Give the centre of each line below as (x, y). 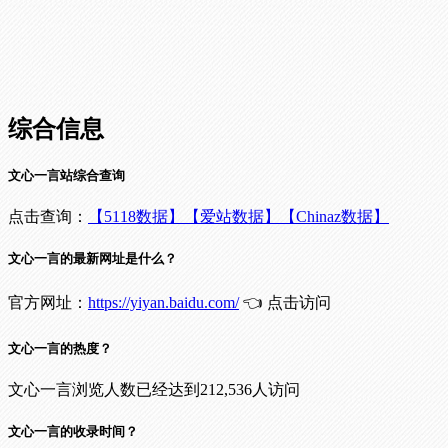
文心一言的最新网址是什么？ (92, 259)
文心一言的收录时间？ (73, 432)
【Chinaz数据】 (334, 217)
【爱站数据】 (232, 217)
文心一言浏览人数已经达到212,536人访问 (154, 389)
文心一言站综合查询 (66, 176)
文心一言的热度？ (60, 348)
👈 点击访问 (285, 302)
